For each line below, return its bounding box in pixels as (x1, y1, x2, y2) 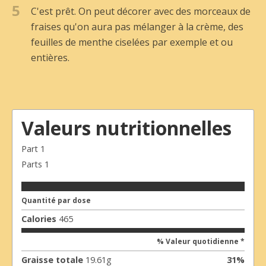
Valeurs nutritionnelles (21, 115, 232, 141)
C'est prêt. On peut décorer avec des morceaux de (31, 4, 251, 18)
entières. (31, 50, 69, 64)
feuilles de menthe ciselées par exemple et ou (31, 35, 233, 49)
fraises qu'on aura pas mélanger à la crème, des (31, 20, 243, 33)
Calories (21, 213, 56, 225)
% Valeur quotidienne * (157, 236, 245, 247)
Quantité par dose (21, 195, 91, 206)
